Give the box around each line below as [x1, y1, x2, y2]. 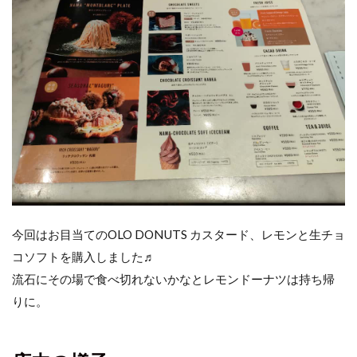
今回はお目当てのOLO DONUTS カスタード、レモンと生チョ [12, 227, 345, 242]
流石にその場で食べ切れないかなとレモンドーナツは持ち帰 [12, 272, 335, 287]
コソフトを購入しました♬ [12, 249, 155, 265]
